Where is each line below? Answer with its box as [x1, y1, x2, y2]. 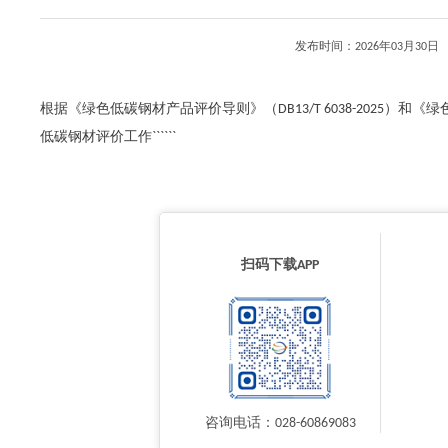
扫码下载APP [241, 258, 319, 273]
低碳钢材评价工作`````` [40, 130, 176, 145]
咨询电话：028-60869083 [204, 416, 356, 431]
